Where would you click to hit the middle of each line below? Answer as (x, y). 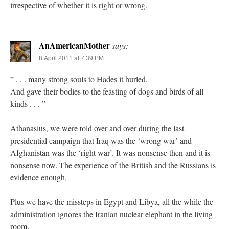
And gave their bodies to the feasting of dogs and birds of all (107, 91)
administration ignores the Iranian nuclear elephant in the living (111, 214)
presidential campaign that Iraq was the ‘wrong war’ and (101, 140)
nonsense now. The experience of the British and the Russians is (113, 165)
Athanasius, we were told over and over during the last (97, 128)
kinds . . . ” (28, 103)
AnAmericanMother (74, 45)
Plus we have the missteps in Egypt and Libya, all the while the (112, 201)
